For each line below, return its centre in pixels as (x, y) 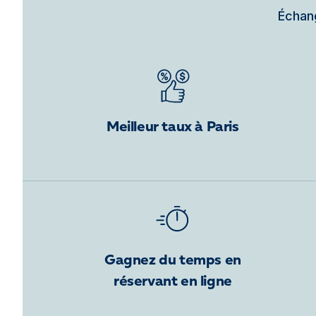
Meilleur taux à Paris (173, 128)
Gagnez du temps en (172, 261)
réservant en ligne (172, 282)
